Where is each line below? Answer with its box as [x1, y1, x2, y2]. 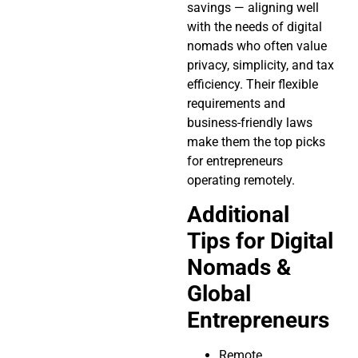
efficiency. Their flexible [187, 76, 318, 92]
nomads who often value [187, 38, 327, 54]
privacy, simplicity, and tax [187, 57, 334, 73]
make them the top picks [187, 133, 325, 149]
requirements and [187, 95, 285, 111]
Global [187, 280, 251, 308]
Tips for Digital [187, 228, 333, 255]
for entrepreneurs [187, 153, 283, 169]
